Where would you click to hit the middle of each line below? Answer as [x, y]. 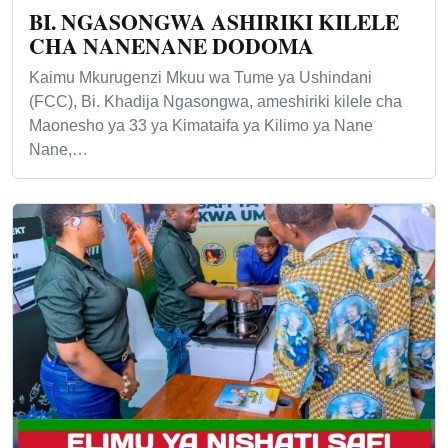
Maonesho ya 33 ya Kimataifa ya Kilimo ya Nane [201, 126]
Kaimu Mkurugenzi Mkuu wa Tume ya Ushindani [200, 78]
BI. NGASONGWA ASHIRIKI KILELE [214, 22]
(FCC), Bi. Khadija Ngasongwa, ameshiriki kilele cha [215, 102]
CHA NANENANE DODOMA [171, 46]
